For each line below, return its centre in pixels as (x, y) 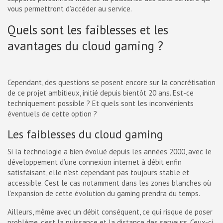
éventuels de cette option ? (52, 114)
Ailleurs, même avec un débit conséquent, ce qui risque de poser (110, 212)
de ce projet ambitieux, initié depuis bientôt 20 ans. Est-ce (101, 93)
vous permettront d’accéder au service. (70, 9)
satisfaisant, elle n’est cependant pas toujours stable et (98, 172)
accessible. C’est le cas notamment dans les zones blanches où (109, 183)
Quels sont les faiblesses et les (88, 30)
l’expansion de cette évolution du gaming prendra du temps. (104, 193)
